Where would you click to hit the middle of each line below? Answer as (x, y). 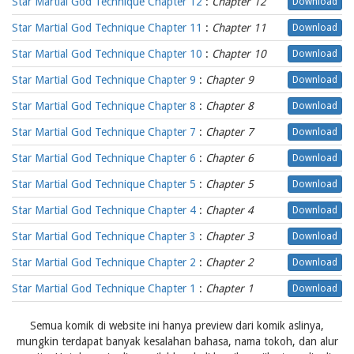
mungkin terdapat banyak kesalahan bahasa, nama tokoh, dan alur (177, 341)
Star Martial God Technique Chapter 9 (104, 80)
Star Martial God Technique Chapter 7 (104, 132)
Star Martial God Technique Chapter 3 (104, 236)
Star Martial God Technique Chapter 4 (104, 210)
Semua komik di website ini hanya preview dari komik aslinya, (177, 326)
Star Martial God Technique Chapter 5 (104, 184)
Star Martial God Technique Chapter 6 (104, 158)
